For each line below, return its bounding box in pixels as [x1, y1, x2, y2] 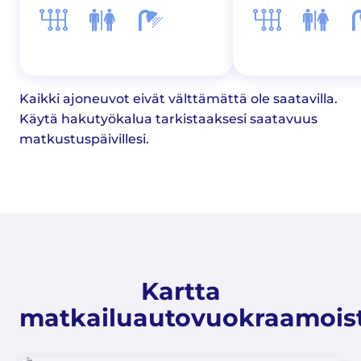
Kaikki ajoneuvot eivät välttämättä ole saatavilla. [19, 90, 338, 106]
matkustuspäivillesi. [19, 131, 149, 147]
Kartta [140, 276, 221, 306]
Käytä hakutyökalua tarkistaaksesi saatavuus [19, 110, 317, 127]
